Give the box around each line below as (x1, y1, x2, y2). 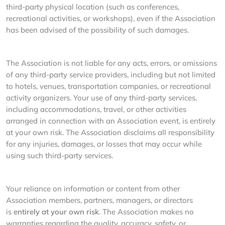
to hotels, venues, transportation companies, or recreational (6, 81, 211, 91)
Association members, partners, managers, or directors (6, 195, 193, 205)
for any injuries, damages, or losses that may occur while (6, 139, 202, 149)
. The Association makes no (99, 207, 194, 216)
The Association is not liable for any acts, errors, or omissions (6, 58, 217, 68)
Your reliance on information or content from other (6, 184, 180, 193)
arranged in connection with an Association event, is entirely (6, 116, 215, 126)
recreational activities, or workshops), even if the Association (6, 14, 215, 23)
